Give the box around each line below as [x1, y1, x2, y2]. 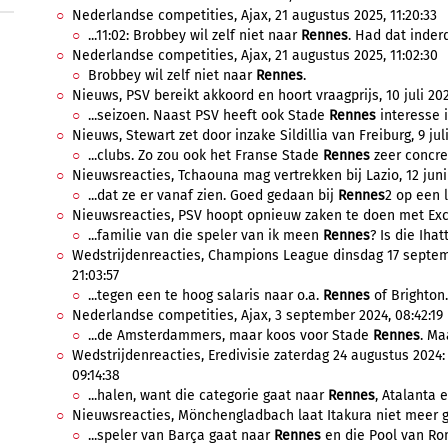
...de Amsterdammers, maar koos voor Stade [88, 327, 373, 344]
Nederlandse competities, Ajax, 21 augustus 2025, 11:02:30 [72, 47, 438, 64]
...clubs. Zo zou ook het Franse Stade [88, 147, 323, 164]
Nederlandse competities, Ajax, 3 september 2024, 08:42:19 [72, 307, 443, 324]
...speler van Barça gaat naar [88, 427, 274, 444]
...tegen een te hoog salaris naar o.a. [88, 287, 323, 304]
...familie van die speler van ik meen [88, 227, 323, 244]
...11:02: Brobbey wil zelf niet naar [88, 27, 301, 44]
